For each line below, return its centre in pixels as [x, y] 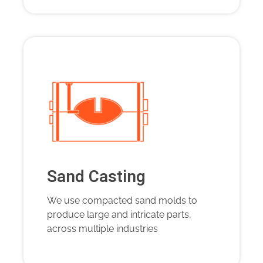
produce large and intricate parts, [119, 215]
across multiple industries [102, 229]
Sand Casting [96, 177]
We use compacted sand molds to [122, 201]
